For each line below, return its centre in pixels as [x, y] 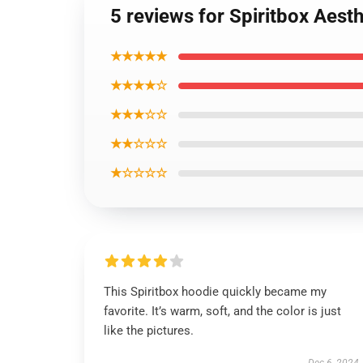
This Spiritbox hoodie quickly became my [215, 292]
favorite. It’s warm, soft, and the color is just [222, 311]
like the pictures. [149, 331]
